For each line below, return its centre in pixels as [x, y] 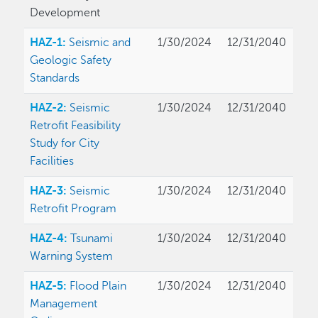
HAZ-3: [50, 191]
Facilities [52, 161]
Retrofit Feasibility [76, 126]
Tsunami [92, 239]
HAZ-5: [50, 286]
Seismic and [100, 43]
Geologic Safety [71, 61]
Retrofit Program [73, 209]
